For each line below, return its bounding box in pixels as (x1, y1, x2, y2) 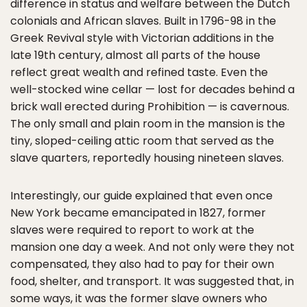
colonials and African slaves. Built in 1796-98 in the (10, 13, 276, 29)
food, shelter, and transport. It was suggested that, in (10, 273, 294, 289)
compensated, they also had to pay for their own (10, 256, 274, 272)
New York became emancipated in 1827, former (10, 205, 266, 221)
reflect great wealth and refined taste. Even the (10, 64, 268, 80)
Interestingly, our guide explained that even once (10, 188, 273, 204)
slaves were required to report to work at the (10, 222, 254, 238)
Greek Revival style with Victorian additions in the (10, 30, 274, 46)
